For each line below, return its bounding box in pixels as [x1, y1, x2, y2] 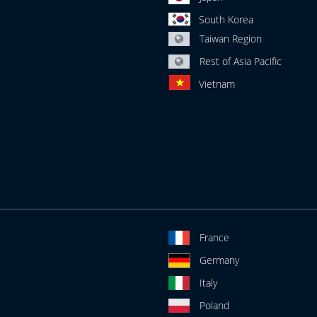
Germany [199, 253, 239, 267]
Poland [199, 299, 229, 312]
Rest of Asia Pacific [199, 54, 282, 68]
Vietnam [198, 77, 235, 91]
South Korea [198, 13, 253, 26]
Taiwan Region [199, 32, 262, 45]
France [199, 231, 229, 244]
